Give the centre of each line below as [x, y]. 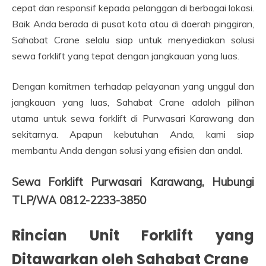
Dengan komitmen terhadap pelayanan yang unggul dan [133, 86]
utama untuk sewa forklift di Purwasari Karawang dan [133, 118]
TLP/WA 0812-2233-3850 [79, 200]
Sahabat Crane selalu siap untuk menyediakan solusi [133, 40]
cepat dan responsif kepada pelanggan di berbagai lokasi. [133, 8]
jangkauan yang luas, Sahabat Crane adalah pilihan [133, 102]
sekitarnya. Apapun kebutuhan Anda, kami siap [133, 134]
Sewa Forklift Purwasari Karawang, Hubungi [133, 182]
